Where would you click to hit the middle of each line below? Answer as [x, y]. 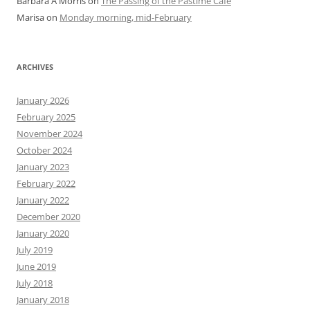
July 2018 [35, 283]
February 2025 [46, 117]
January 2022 [43, 200]
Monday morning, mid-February [126, 17]
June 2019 [36, 266]
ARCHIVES [35, 67]
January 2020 [43, 233]
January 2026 [43, 100]
